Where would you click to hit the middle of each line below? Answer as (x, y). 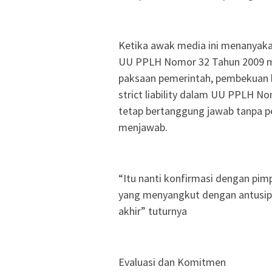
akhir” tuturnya (153, 211)
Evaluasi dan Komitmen (172, 262)
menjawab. (143, 127)
